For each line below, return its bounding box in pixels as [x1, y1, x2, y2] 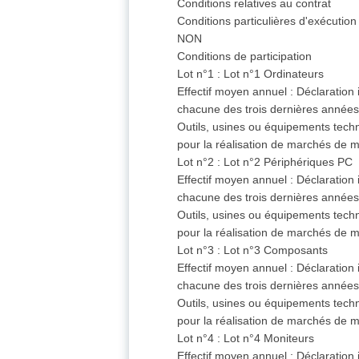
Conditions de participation [177, 50, 313, 63]
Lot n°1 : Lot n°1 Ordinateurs [177, 67, 325, 81]
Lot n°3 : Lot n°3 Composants [177, 244, 329, 257]
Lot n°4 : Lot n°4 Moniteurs [177, 332, 315, 345]
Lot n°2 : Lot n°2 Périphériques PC [177, 155, 353, 169]
